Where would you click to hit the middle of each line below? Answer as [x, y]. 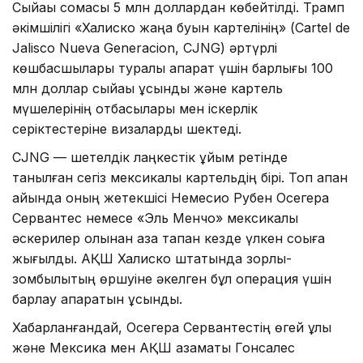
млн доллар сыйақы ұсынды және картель [147, 88]
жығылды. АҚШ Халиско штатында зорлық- [152, 258]
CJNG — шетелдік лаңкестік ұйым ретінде [150, 157]
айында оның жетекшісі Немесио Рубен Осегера [171, 197]
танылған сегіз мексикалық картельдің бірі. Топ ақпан [180, 177]
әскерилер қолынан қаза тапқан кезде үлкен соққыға [169, 238]
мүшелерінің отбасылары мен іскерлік [135, 108]
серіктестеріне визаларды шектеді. [127, 128]
